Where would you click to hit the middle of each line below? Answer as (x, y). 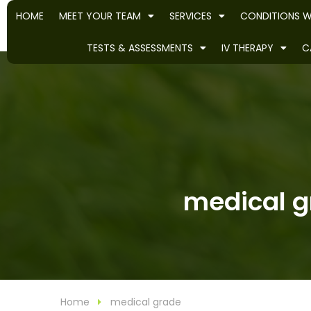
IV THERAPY (247, 48)
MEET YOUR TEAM (100, 16)
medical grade (146, 302)
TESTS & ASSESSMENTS (140, 48)
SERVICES (190, 16)
